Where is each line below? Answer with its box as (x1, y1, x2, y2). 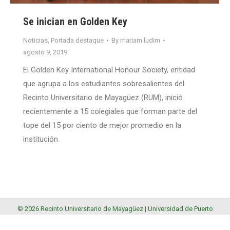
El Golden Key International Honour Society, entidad (23, 65, 195, 75)
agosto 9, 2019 (23, 48, 67, 56)
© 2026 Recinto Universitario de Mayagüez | (17, 205, 148, 213)
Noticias (23, 36, 48, 45)
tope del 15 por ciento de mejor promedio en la (23, 121, 181, 130)
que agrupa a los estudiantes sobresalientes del (23, 79, 184, 89)
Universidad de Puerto (147, 205, 213, 213)
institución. (23, 135, 60, 144)
